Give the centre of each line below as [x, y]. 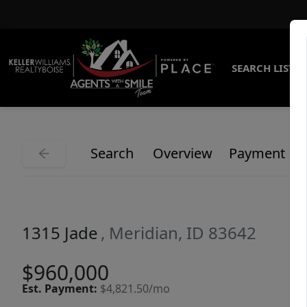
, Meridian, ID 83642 [179, 233]
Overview [183, 153]
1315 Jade [60, 233]
